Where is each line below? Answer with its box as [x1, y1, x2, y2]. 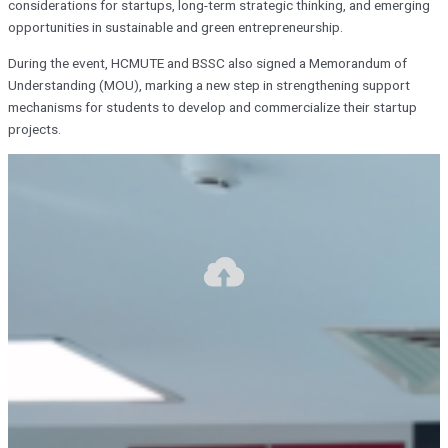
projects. [8, 120, 61, 137]
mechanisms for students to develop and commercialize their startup [8, 98, 417, 115]
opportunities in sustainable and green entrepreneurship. [8, 19, 343, 36]
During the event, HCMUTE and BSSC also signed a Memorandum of [8, 54, 407, 71]
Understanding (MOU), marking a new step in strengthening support [8, 76, 410, 93]
